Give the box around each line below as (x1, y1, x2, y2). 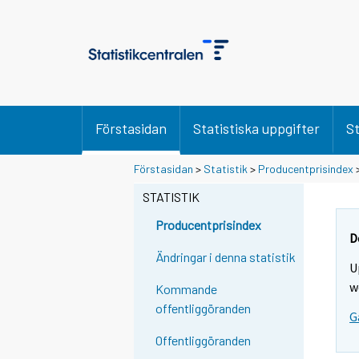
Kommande (155, 281, 218, 297)
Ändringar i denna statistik (155, 249, 296, 265)
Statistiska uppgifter (193, 119, 320, 137)
